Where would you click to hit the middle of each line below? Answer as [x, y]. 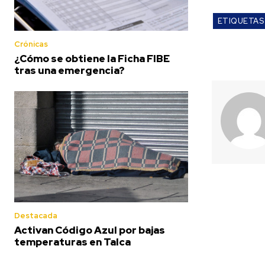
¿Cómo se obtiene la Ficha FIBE [92, 58]
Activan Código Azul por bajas [90, 230]
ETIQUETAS [240, 21]
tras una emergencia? [70, 70]
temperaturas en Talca [72, 242]
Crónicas [31, 44]
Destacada [36, 216]
